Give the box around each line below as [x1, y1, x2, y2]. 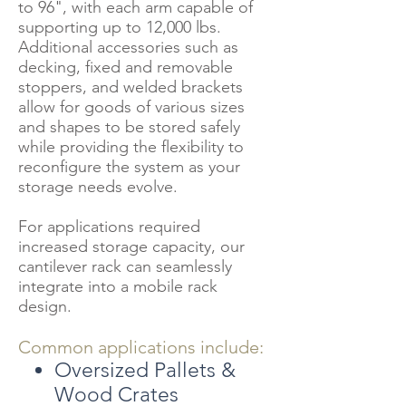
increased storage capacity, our [18, 237, 245, 256]
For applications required [18, 217, 200, 237]
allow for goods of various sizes [18, 97, 245, 117]
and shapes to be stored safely [18, 117, 240, 137]
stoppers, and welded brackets [18, 77, 243, 97]
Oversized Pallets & [54, 358, 236, 382]
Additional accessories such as [18, 37, 238, 57]
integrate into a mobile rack [18, 276, 217, 296]
